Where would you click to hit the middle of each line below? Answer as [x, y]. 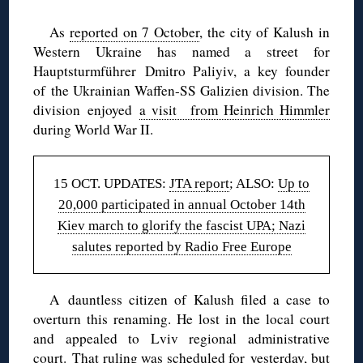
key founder [290, 70]
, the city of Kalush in [265, 32]
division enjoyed [87, 109]
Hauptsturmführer [90, 70]
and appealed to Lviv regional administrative [181, 338]
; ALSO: [254, 183]
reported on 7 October [135, 32]
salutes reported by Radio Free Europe [181, 246]
